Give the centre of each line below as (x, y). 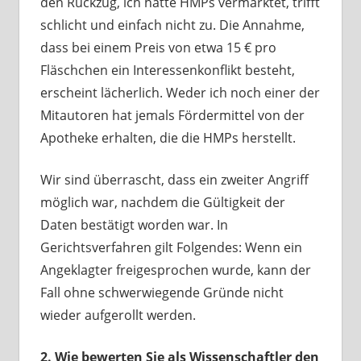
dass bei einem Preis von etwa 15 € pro (158, 48)
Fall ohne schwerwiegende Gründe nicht (162, 293)
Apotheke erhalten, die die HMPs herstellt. (168, 138)
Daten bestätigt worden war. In (134, 225)
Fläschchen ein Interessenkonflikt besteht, (167, 71)
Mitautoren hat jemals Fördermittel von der (172, 116)
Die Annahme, (261, 25)
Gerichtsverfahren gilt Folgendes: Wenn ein (171, 248)
